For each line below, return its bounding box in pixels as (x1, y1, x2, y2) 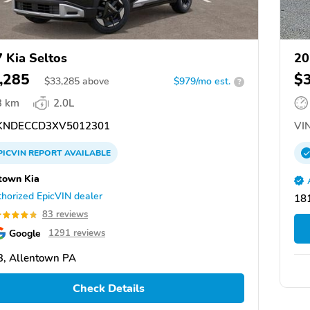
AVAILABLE (62, 147, 111, 159)
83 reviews (42, 208, 88, 221)
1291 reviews (48, 227, 105, 240)
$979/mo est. (174, 75, 230, 89)
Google (9, 226, 41, 241)
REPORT (28, 147, 62, 159)
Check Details (72, 280, 145, 296)
